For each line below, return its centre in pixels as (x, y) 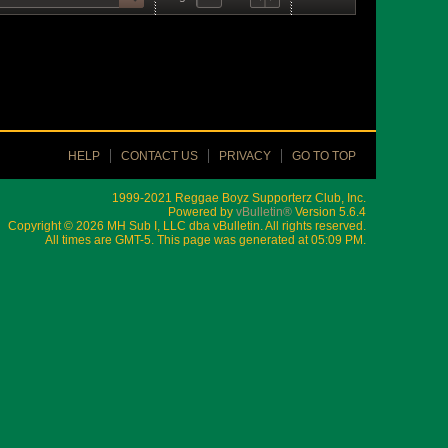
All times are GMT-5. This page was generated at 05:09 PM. (205, 240)
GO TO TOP (324, 156)
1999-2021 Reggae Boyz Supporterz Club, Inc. (239, 198)
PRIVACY (245, 156)
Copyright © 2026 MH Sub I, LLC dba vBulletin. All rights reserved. (187, 226)
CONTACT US (159, 156)
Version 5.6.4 (329, 212)
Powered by (202, 212)
